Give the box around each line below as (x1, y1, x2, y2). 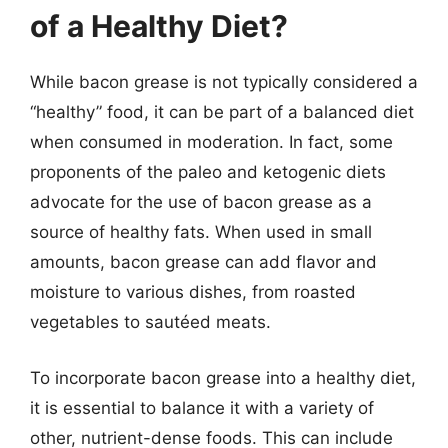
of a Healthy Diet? (30, 8, 288, 44)
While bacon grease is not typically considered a (30, 72, 418, 92)
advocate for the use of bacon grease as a (30, 192, 372, 212)
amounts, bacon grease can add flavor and (30, 252, 377, 272)
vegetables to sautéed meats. (30, 312, 271, 332)
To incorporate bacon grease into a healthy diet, (30, 367, 416, 388)
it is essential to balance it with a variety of (30, 397, 374, 418)
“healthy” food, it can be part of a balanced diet (30, 102, 414, 122)
